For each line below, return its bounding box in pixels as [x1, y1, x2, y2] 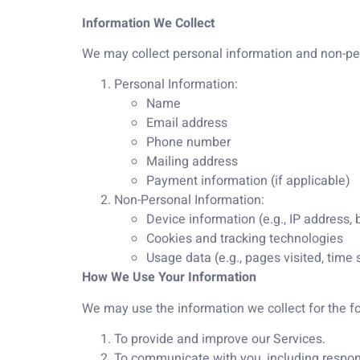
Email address [146, 113, 227, 133]
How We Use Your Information [82, 268, 256, 288]
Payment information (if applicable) [146, 171, 350, 191]
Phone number [146, 133, 231, 153]
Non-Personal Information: [114, 190, 264, 211]
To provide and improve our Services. [114, 329, 325, 350]
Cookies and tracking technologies [146, 229, 343, 249]
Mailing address [146, 152, 238, 172]
